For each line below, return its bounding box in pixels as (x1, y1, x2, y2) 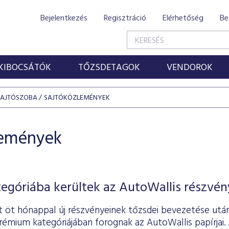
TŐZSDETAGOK (78, 60, 140, 75)
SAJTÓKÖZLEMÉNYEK (44, 92, 110, 104)
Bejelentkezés (40, 12, 87, 25)
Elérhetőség (163, 12, 203, 25)
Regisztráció (104, 12, 146, 25)
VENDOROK (167, 60, 213, 75)
